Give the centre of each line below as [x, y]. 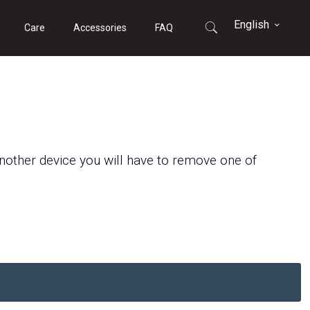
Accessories [100, 28]
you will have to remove [148, 160]
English [251, 25]
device [58, 160]
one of [239, 160]
